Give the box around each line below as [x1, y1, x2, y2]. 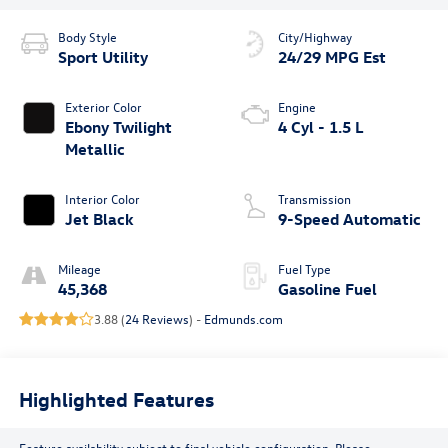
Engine [278, 98, 316, 116]
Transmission [278, 190, 351, 208]
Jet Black [64, 209, 134, 230]
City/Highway [278, 28, 352, 46]
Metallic [64, 139, 125, 160]
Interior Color [64, 190, 140, 208]
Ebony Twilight [64, 117, 172, 138]
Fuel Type [278, 260, 331, 278]
